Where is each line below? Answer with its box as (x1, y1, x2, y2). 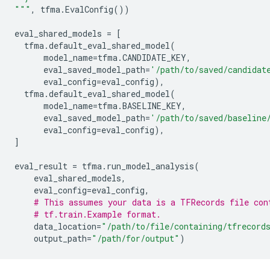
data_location (34, 221, 96, 232)
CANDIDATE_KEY (122, 52, 186, 63)
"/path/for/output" (92, 233, 180, 244)
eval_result (14, 160, 67, 172)
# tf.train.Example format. (34, 209, 161, 220)
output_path (34, 233, 87, 244)
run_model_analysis (107, 160, 194, 172)
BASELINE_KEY (122, 100, 181, 111)
